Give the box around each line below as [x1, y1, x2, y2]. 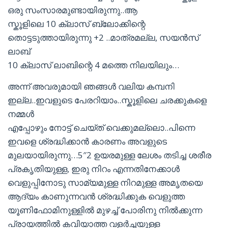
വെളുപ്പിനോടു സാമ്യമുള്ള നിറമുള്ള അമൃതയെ [8, 177, 203, 188]
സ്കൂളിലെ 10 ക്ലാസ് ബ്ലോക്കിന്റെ [8, 18, 146, 30]
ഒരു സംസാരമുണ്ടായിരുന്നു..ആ [8, 4, 137, 16]
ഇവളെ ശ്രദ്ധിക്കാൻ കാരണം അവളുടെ [8, 135, 167, 147]
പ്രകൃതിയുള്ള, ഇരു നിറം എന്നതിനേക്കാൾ [8, 163, 180, 175]
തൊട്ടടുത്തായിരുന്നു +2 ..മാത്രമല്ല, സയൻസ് [8, 32, 199, 43]
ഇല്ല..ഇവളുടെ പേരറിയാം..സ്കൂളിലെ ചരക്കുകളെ [8, 94, 207, 106]
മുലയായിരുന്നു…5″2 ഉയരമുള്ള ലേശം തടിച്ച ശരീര [8, 149, 211, 161]
